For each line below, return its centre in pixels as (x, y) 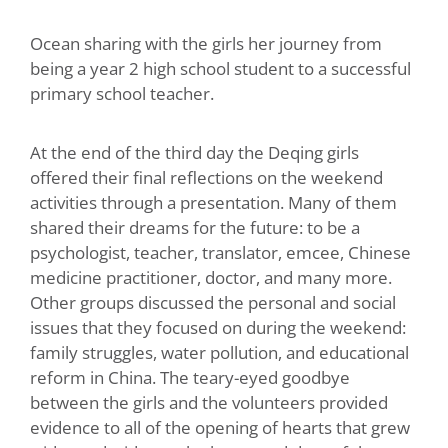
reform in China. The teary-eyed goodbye (190, 377)
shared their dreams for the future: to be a (195, 227)
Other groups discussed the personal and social (213, 302)
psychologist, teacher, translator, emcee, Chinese (220, 252)
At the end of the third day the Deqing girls (194, 152)
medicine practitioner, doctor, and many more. (211, 277)
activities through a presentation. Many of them (213, 202)
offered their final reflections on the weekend (206, 177)
